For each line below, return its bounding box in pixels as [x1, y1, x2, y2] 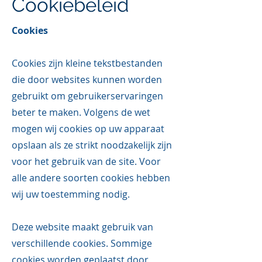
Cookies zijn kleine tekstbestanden [12, 57, 163, 70]
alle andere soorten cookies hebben [12, 171, 170, 184]
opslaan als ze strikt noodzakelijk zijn [12, 139, 172, 151]
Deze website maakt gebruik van [12, 220, 153, 233]
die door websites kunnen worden [12, 73, 162, 86]
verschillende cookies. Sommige [12, 237, 152, 250]
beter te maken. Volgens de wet [12, 106, 150, 119]
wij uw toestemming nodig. [12, 188, 130, 201]
